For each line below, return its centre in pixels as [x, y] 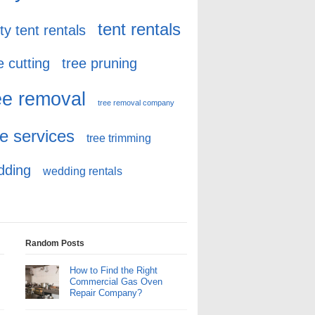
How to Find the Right [113, 270]
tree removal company [136, 103]
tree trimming [119, 138]
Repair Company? [105, 293]
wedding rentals [83, 171]
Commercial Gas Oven [116, 282]
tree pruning [99, 63]
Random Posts [54, 243]
